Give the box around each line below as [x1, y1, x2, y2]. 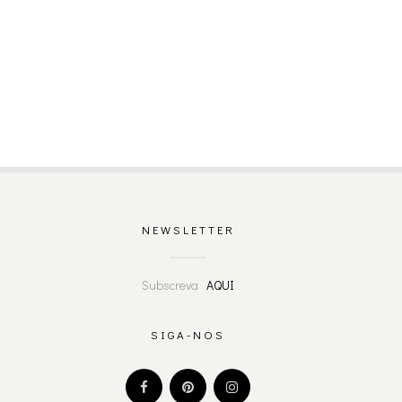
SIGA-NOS [151, 326, 225, 342]
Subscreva [142, 275, 206, 293]
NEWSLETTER [141, 221, 235, 237]
